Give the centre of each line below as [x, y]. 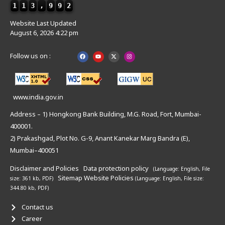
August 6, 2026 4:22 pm [44, 33]
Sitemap [70, 178]
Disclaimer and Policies [44, 168]
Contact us [37, 207]
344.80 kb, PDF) [29, 188]
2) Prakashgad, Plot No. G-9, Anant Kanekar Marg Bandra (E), [100, 138]
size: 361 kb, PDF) [32, 179]
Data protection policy [117, 168]
